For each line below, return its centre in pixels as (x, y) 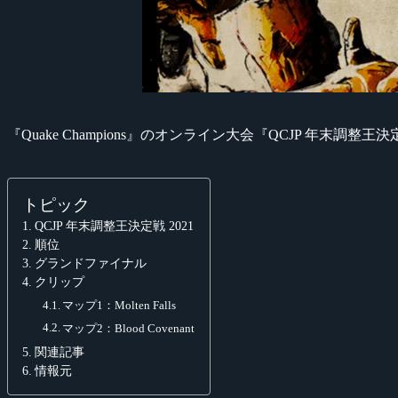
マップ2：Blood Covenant (129, 328)
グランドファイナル (90, 263)
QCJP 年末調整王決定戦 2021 (114, 225)
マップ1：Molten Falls (119, 305)
